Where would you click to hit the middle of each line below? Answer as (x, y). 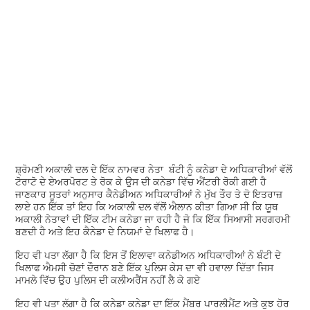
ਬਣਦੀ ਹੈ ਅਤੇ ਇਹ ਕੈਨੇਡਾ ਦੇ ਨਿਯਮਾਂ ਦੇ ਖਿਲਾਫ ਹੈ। (107, 231)
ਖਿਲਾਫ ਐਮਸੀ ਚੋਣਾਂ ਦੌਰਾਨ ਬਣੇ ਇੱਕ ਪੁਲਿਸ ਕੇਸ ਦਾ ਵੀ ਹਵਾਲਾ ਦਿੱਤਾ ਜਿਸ (145, 267)
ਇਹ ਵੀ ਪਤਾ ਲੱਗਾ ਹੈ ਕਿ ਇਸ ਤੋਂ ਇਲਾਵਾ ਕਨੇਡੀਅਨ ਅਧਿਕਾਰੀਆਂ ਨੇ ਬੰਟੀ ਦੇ (148, 255)
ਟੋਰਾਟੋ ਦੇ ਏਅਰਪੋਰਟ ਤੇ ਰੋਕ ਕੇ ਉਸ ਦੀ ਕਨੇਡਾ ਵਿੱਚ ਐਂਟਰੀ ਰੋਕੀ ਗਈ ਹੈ (141, 181)
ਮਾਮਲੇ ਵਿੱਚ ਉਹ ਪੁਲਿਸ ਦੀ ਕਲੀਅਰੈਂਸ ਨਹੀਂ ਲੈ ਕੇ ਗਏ (109, 280)
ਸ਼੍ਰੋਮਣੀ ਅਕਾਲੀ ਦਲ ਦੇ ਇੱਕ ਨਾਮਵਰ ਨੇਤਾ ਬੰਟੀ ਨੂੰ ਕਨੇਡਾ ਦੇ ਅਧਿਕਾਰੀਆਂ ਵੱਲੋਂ (154, 169)
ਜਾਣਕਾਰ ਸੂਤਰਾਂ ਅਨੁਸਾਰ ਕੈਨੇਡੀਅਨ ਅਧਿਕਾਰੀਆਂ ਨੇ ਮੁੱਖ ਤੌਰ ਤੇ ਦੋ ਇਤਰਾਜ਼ (149, 194)
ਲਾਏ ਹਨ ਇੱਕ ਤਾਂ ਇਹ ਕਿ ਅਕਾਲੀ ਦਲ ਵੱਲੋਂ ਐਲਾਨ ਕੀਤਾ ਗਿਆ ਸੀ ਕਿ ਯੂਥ (147, 206)
